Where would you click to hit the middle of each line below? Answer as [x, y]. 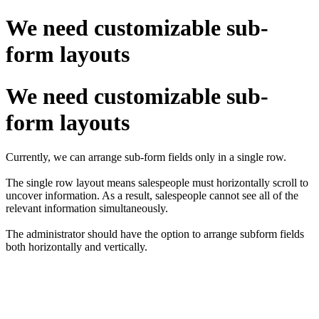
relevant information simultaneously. [88, 209]
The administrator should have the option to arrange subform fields [155, 234]
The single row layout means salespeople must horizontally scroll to [157, 183]
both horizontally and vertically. [78, 247]
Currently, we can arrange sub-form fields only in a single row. [146, 157]
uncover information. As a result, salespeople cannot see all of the [152, 196]
